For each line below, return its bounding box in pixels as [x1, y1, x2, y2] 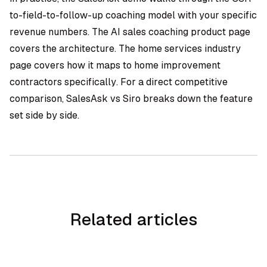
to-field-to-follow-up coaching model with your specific [10, 9, 257, 21]
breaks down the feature [141, 92, 253, 105]
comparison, [10, 92, 66, 105]
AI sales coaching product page [111, 26, 250, 38]
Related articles [70, 209, 197, 230]
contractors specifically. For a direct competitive [10, 76, 228, 88]
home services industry [138, 42, 241, 55]
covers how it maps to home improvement [32, 59, 221, 72]
